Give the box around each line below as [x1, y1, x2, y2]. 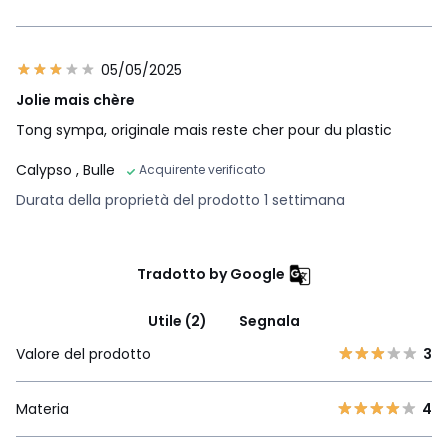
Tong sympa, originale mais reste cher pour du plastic [16, 120, 392, 141]
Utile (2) [148, 311, 207, 332]
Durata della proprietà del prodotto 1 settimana [16, 190, 345, 211]
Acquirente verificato [139, 161, 265, 179]
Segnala [239, 311, 300, 332]
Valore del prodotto [16, 344, 151, 365]
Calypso [16, 160, 76, 181]
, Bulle [76, 160, 115, 181]
